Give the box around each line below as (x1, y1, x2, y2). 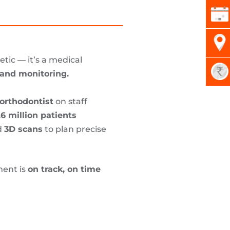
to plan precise (43, 124, 106, 134)
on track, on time (28, 164, 101, 174)
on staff (53, 96, 87, 106)
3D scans (4, 124, 43, 134)
